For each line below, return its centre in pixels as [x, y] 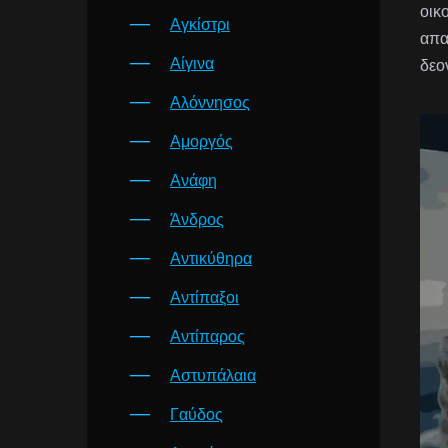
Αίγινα [192, 63]
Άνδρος [197, 219]
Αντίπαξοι [204, 297]
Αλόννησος [210, 102]
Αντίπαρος [207, 336]
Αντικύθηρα [211, 258]
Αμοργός [201, 141]
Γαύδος [196, 414]
